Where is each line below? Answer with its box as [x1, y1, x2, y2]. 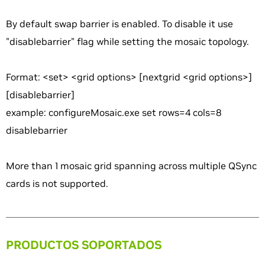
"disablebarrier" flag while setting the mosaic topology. [6, 35, 249, 48]
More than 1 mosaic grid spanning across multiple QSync [6, 160, 257, 172]
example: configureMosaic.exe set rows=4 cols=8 [6, 106, 222, 119]
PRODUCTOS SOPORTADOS [6, 237, 161, 253]
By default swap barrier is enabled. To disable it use [6, 18, 233, 30]
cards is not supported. [6, 177, 108, 190]
